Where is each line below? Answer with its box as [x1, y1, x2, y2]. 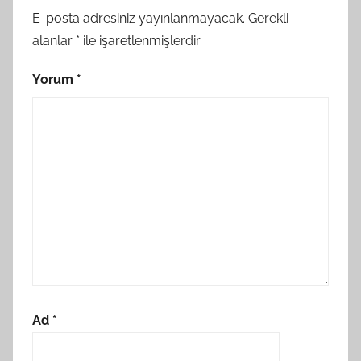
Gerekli [248, 10, 288, 27]
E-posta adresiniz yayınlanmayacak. [32, 10, 245, 27]
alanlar [32, 33, 76, 49]
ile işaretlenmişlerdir [80, 33, 201, 49]
